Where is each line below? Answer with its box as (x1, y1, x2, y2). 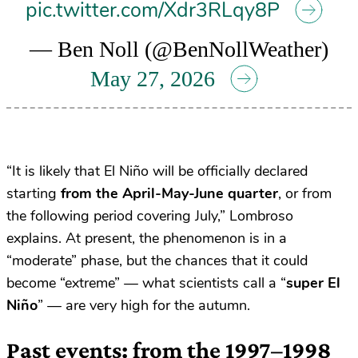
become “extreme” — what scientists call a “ (6, 273, 286, 293)
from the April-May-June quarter (61, 184, 278, 204)
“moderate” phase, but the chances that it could (6, 251, 308, 271)
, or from (278, 184, 332, 204)
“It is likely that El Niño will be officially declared (6, 161, 308, 181)
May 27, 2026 (90, 66, 215, 91)
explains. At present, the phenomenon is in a (6, 229, 287, 249)
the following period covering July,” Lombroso (6, 206, 293, 226)
